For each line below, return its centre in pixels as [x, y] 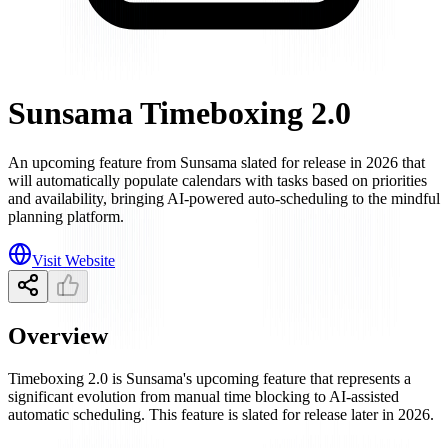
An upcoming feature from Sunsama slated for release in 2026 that [216, 162]
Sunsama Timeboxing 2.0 [179, 113]
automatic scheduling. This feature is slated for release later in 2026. [221, 414]
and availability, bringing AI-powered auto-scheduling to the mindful [224, 198]
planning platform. [66, 216]
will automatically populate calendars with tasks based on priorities [217, 180]
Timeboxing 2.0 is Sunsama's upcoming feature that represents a [209, 378]
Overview [58, 335]
